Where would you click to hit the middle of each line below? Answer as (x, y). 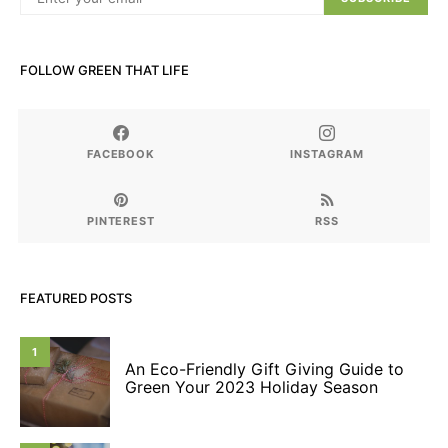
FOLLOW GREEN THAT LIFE (104, 70)
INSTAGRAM (327, 154)
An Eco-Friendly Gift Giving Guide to (264, 369)
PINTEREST (121, 221)
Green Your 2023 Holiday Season (251, 387)
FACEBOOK (121, 154)
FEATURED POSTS (76, 298)
